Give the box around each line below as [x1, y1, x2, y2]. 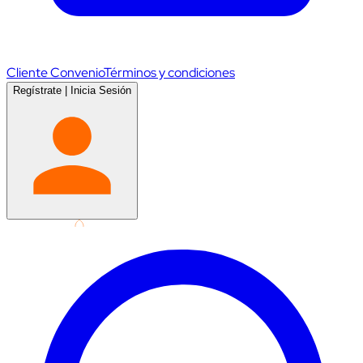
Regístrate [13, 83, 62, 96]
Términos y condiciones [104, 63, 235, 81]
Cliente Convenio [6, 63, 104, 81]
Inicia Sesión [70, 83, 131, 96]
